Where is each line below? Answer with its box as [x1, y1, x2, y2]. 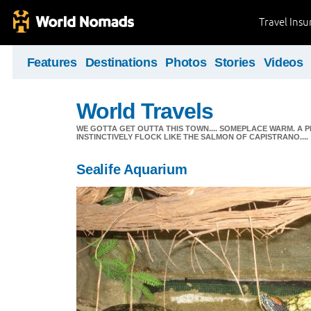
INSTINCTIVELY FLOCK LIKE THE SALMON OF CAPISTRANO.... [76, 133, 308, 141]
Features [26, 56, 77, 69]
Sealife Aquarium [76, 162, 187, 177]
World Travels [76, 99, 214, 124]
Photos [165, 56, 207, 69]
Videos [263, 56, 303, 69]
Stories [215, 56, 255, 69]
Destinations [85, 56, 158, 69]
